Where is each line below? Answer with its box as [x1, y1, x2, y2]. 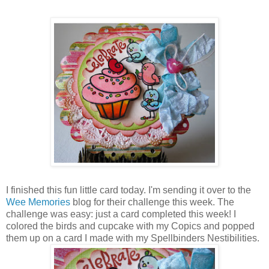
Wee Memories [6, 196, 73, 207]
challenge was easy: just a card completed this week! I [6, 208, 236, 219]
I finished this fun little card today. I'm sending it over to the [6, 184, 251, 195]
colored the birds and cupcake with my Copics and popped [6, 220, 255, 231]
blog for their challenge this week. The [73, 196, 234, 207]
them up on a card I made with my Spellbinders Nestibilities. [6, 232, 259, 243]
